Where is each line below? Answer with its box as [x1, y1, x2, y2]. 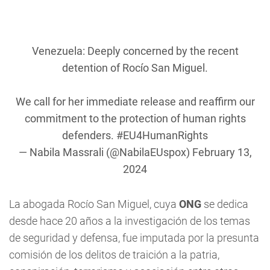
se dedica [204, 198, 248, 210]
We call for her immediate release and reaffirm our [15, 95, 255, 108]
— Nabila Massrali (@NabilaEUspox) [18, 146, 192, 159]
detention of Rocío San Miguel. [62, 61, 208, 74]
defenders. [62, 129, 116, 142]
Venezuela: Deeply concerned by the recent [31, 45, 239, 57]
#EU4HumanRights [116, 129, 208, 142]
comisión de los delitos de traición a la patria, [9, 248, 219, 261]
